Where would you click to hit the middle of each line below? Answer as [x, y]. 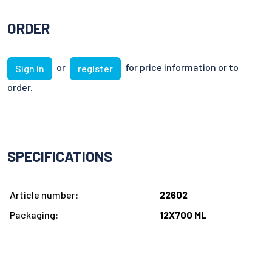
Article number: [44, 194]
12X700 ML [183, 214]
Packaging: [34, 214]
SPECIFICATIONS [60, 156]
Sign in [30, 68]
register [95, 68]
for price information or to [181, 67]
